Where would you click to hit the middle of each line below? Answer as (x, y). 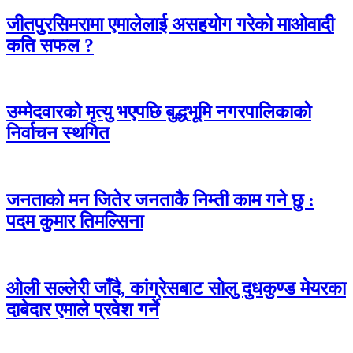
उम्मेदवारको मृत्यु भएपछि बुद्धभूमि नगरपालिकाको (159, 112)
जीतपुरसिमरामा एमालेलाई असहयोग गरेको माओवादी (170, 24)
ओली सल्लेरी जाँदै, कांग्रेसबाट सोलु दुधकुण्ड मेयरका (176, 289)
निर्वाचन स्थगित (58, 134)
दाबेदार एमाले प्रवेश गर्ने (83, 310)
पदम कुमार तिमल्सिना (75, 222)
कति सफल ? (50, 45)
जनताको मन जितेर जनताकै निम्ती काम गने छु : (160, 201)
